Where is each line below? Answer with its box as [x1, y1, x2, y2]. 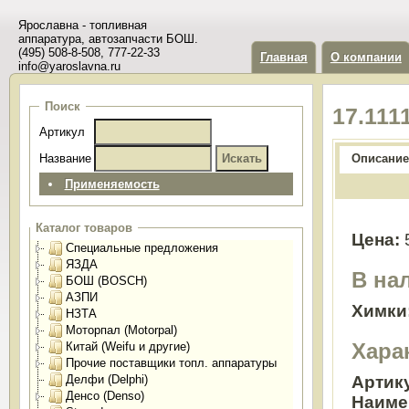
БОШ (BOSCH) [65, 274, 147, 288]
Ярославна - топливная [17, 18, 147, 32]
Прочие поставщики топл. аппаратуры [65, 356, 277, 370]
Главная [259, 50, 308, 64]
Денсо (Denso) [65, 389, 144, 403]
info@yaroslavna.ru [17, 59, 121, 73]
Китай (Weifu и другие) [65, 340, 190, 353]
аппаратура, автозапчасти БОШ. [17, 32, 198, 46]
